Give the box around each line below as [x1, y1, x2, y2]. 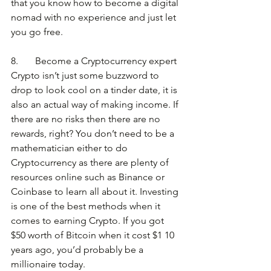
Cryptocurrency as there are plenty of [11, 157, 171, 169]
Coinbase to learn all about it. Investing [11, 186, 181, 198]
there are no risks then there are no [11, 113, 163, 125]
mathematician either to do [11, 142, 130, 154]
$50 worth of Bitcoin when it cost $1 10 [11, 229, 177, 241]
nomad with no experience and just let [11, 11, 178, 24]
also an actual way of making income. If [11, 99, 181, 111]
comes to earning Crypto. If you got [11, 215, 166, 227]
